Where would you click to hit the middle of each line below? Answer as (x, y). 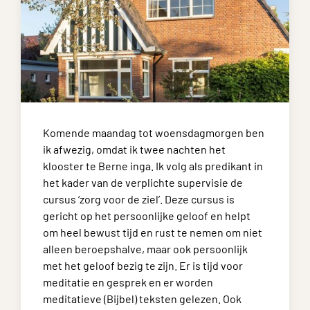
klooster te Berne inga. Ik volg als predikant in (153, 166)
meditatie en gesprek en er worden (128, 282)
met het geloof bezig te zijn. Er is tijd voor (143, 265)
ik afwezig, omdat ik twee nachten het (134, 149)
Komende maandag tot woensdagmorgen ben (154, 133)
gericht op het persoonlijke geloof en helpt (147, 216)
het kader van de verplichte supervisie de (143, 182)
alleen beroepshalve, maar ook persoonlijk (145, 249)
